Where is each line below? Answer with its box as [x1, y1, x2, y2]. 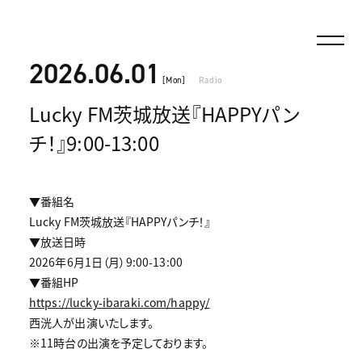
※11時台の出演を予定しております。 [28, 335, 208, 351]
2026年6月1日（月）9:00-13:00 [28, 254, 183, 270]
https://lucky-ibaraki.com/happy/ [28, 294, 210, 310]
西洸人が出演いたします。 [28, 314, 154, 330]
